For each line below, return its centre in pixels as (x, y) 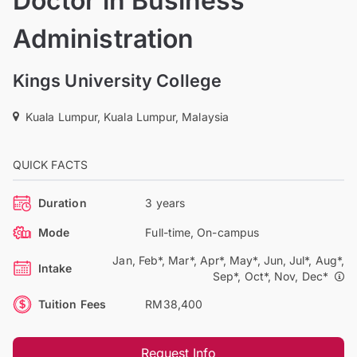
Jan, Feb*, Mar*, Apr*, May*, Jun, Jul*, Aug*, (228, 260)
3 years (165, 202)
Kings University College (117, 80)
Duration (63, 202)
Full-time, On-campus (202, 232)
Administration (104, 38)
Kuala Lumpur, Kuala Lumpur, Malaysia (127, 116)
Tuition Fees (72, 304)
